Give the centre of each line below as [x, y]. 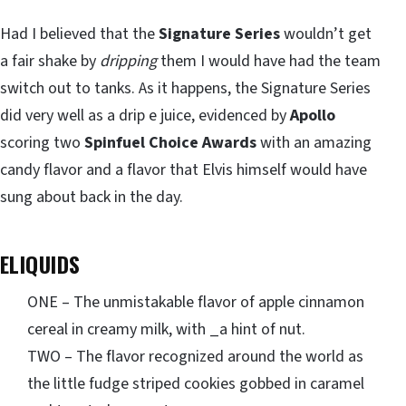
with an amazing [314, 143]
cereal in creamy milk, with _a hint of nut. [166, 330]
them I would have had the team [269, 62]
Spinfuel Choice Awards [169, 143]
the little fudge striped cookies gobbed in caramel [196, 384]
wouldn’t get [326, 34]
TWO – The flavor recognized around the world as [195, 357]
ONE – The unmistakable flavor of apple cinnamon [196, 303]
